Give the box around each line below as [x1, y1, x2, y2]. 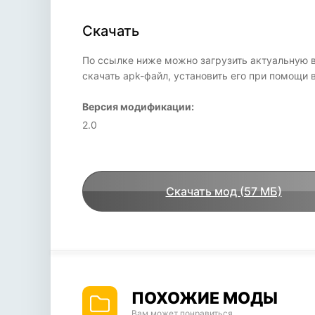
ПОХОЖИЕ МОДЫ [131, 288, 278, 308]
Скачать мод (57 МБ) [165, 184, 282, 198]
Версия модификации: [82, 101, 194, 112]
